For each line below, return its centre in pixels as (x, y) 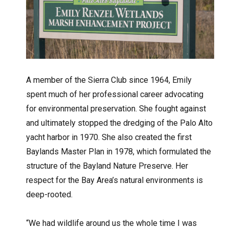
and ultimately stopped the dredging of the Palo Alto (120, 123)
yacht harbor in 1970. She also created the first (109, 138)
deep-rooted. (50, 195)
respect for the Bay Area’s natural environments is (115, 180)
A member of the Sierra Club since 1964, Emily (109, 80)
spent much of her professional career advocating (115, 95)
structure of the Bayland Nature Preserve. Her (107, 166)
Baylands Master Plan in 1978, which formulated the (119, 152)
